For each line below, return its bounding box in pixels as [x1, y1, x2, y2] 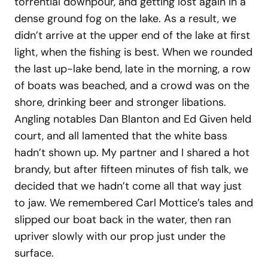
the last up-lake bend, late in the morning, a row [14, 61, 251, 76]
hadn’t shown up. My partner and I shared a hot [14, 145, 249, 160]
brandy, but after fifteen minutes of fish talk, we [14, 162, 248, 176]
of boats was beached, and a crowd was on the [14, 78, 249, 93]
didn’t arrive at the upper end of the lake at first [14, 28, 250, 42]
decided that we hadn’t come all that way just [14, 178, 242, 193]
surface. [14, 245, 54, 260]
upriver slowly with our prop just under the [14, 229, 226, 243]
